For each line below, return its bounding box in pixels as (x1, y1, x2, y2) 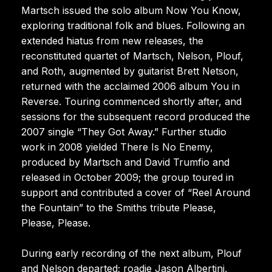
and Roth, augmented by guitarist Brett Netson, (21, 64, 239, 77)
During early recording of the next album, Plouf (21, 246, 242, 259)
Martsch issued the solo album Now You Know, (21, 4, 241, 16)
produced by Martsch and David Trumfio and (21, 155, 229, 168)
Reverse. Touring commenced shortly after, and (21, 95, 242, 107)
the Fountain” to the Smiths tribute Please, (21, 201, 216, 214)
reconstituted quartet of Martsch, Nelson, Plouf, (21, 49, 243, 62)
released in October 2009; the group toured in (21, 171, 234, 183)
